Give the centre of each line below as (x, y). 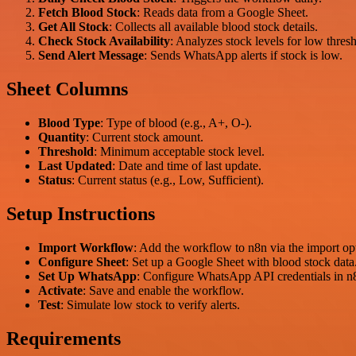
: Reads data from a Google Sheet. (222, 13)
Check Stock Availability (104, 41)
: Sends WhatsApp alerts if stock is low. (243, 56)
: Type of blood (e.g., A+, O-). (176, 123)
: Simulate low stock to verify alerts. (150, 305)
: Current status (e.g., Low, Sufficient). (168, 180)
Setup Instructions (81, 214)
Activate (60, 291)
